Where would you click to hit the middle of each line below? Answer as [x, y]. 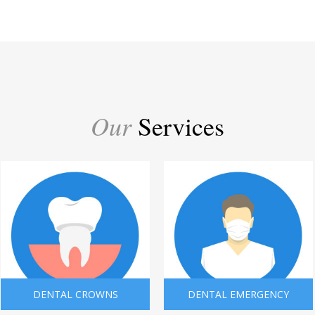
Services [178, 126]
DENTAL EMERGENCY [239, 294]
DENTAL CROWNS [75, 294]
